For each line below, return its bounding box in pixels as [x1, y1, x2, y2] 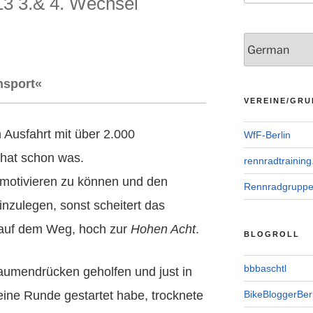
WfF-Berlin [243, 129, 291, 141]
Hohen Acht [131, 221, 196, 236]
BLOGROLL [243, 230, 300, 239]
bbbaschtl [243, 263, 286, 275]
